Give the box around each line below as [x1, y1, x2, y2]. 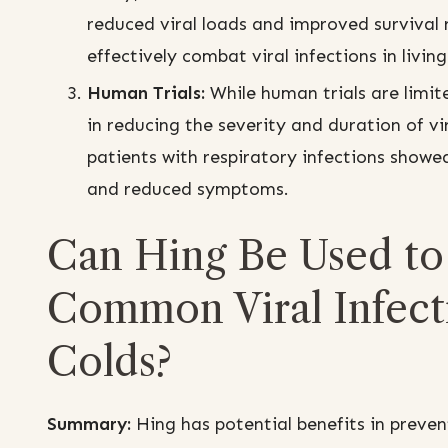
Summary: [47, 413, 131, 436]
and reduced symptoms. [87, 178, 289, 201]
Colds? [47, 337, 172, 387]
